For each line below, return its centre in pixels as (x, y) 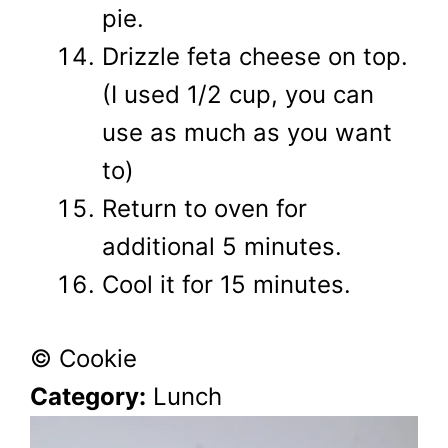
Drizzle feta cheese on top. (255, 56)
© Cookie (83, 358)
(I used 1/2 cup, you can (238, 94)
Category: (88, 396)
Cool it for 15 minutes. (226, 284)
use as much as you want (247, 132)
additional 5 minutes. (222, 246)
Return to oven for (204, 208)
